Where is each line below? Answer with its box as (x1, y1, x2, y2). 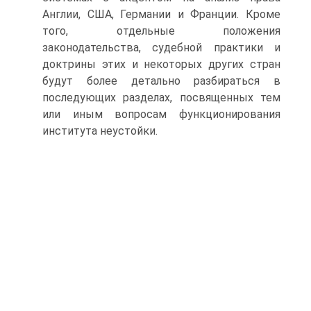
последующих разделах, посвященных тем (42, 91, 280, 104)
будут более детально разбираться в (42, 74, 280, 87)
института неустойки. (42, 124, 158, 137)
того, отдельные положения (42, 24, 280, 37)
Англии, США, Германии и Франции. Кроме (42, 8, 280, 21)
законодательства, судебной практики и (42, 41, 280, 54)
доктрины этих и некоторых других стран (42, 58, 280, 71)
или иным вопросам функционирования (42, 108, 280, 121)
